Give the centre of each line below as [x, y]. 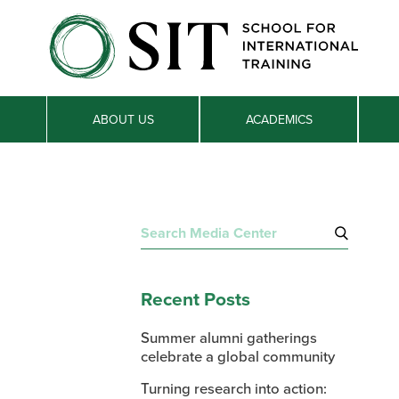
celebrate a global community [237, 356]
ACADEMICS [279, 119]
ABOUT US [123, 119]
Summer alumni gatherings [228, 338]
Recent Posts [195, 299]
